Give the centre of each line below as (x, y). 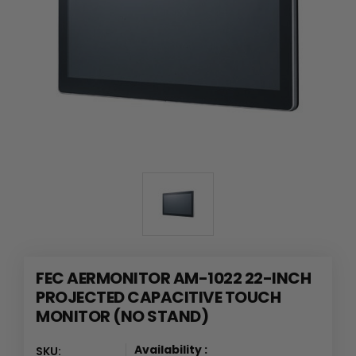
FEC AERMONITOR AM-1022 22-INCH (173, 278)
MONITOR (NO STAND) (122, 316)
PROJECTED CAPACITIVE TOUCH (158, 297)
